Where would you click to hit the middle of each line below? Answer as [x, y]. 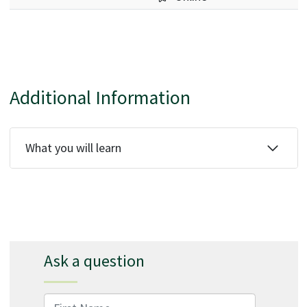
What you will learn [73, 148]
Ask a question [94, 261]
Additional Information [100, 97]
